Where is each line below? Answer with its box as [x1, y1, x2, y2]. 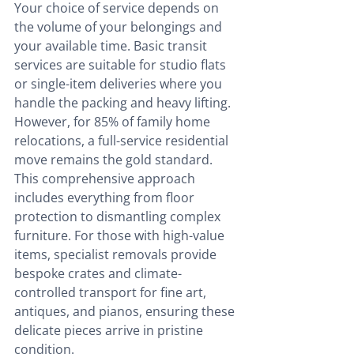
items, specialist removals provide [14, 246, 220, 264]
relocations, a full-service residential [14, 132, 232, 150]
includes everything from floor [14, 189, 198, 207]
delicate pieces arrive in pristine [14, 322, 206, 340]
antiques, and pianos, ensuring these [14, 303, 238, 321]
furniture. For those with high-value [14, 227, 228, 245]
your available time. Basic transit [14, 37, 210, 55]
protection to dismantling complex [14, 208, 224, 226]
